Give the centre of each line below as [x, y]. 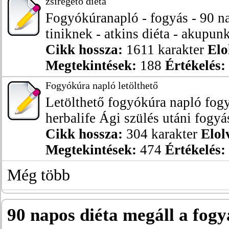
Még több [39, 175]
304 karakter [162, 134]
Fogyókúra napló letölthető [102, 85]
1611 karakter [165, 50]
